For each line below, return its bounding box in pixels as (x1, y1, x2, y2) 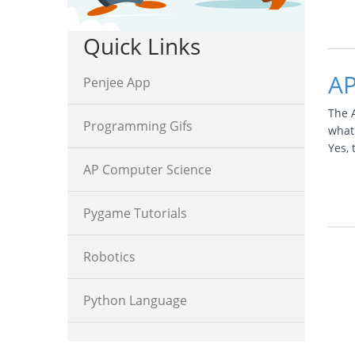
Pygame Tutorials (83, 204, 187, 222)
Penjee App (83, 74, 151, 91)
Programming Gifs (83, 117, 193, 135)
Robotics (83, 248, 136, 265)
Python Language (83, 292, 187, 309)
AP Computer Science (83, 161, 212, 178)
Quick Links (83, 31, 200, 61)
